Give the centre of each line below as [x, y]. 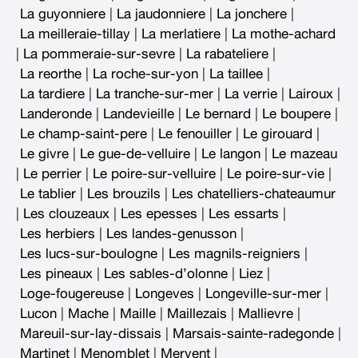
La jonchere [252, 14]
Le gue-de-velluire [135, 153]
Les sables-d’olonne [166, 273]
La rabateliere [227, 54]
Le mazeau [304, 153]
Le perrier [52, 173]
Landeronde [56, 113]
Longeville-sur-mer [263, 293]
